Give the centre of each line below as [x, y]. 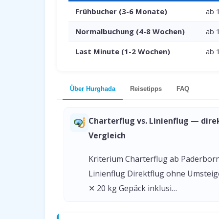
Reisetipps [146, 89]
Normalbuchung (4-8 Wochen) [130, 31]
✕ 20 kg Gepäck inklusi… [133, 188]
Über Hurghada [93, 89]
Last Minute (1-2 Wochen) [123, 51]
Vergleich [107, 135]
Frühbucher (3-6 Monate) [121, 11]
